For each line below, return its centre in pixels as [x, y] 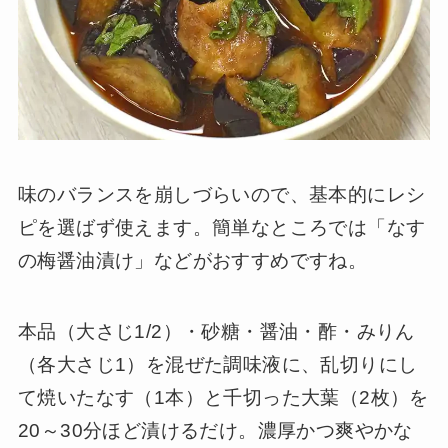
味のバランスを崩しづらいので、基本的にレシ [221, 194]
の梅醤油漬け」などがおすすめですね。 [192, 260]
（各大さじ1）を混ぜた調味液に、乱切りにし [217, 364]
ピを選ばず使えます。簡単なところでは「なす [221, 227]
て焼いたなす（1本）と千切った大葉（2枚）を [223, 397]
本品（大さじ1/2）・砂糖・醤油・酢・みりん [216, 331]
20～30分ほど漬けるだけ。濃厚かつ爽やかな [215, 430]
